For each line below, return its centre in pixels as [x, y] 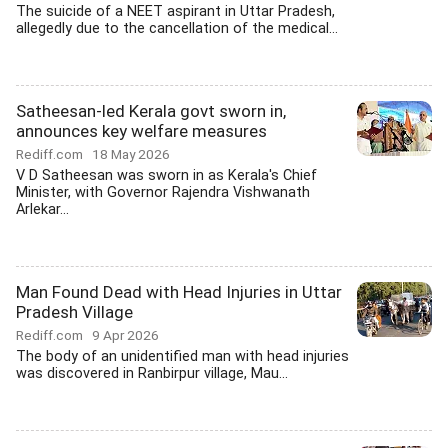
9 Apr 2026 [125, 335]
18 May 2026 [131, 154]
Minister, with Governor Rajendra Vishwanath [163, 192]
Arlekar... [42, 209]
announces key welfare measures [141, 131]
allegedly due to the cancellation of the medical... [177, 28]
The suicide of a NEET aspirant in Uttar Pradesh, [175, 11]
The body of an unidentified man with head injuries [182, 356]
